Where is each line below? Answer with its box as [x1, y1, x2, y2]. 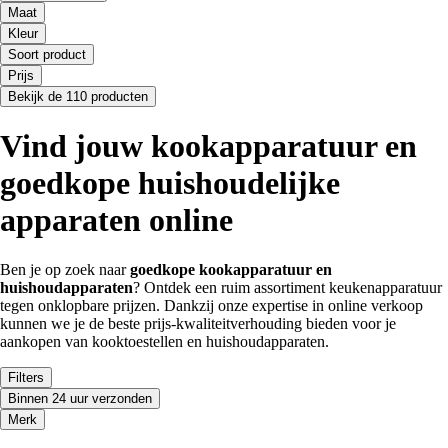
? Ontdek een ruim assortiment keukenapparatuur [133, 278, 442, 296]
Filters [8, 369, 44, 385]
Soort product [8, 46, 86, 62]
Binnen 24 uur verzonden [8, 390, 152, 406]
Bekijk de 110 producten [8, 88, 148, 104]
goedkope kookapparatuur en [130, 260, 332, 278]
